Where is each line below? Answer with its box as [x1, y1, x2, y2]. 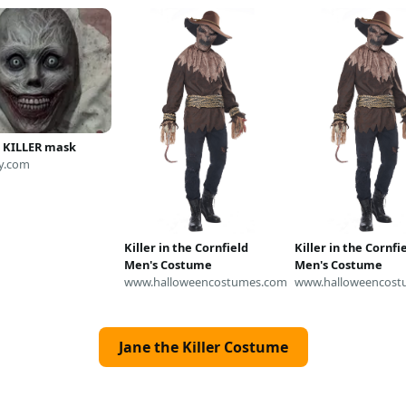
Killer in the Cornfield [123, 238, 248, 256]
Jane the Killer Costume [118, 336, 288, 357]
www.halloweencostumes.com [123, 273, 287, 290]
